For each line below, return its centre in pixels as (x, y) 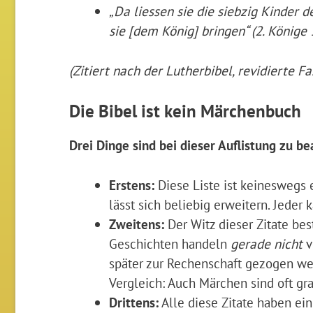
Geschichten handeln (170, 243)
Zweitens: (137, 224)
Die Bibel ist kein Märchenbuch (185, 111)
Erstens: (132, 184)
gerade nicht (267, 243)
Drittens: (134, 302)
